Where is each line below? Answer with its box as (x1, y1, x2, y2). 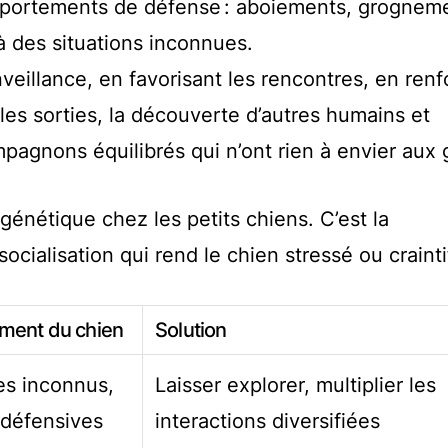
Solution (155, 318, 227, 343)
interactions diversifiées (155, 409, 380, 434)
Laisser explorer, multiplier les (155, 373, 436, 398)
